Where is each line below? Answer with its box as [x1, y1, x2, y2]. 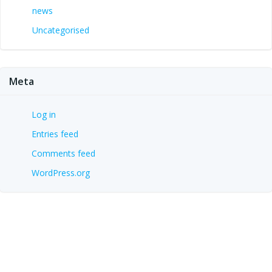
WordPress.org [32, 166, 90, 178]
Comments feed [32, 147, 95, 159]
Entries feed [32, 127, 78, 140]
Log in [32, 108, 56, 120]
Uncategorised [32, 24, 89, 36]
